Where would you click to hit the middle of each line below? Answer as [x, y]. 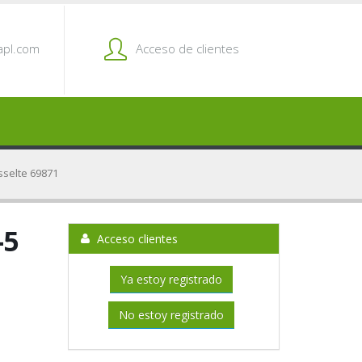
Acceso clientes [135, 239]
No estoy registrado [172, 315]
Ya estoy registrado [172, 279]
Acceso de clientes [187, 48]
